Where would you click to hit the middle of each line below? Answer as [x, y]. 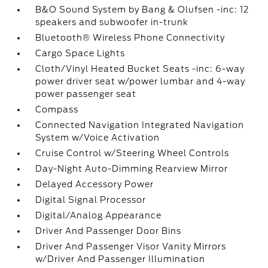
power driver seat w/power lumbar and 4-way [141, 81]
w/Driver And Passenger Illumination [121, 259]
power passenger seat [86, 94]
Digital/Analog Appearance [99, 215]
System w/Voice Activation [98, 138]
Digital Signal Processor [91, 200]
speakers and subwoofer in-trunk [112, 22]
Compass [57, 109]
